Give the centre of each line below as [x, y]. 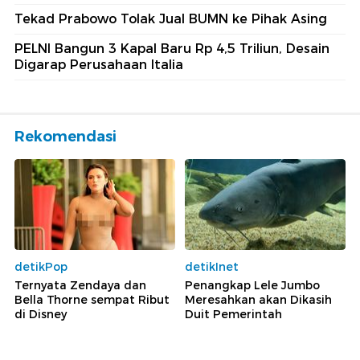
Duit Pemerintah [233, 314]
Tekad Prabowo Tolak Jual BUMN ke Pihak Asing [171, 19]
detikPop [41, 266]
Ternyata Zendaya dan [80, 285]
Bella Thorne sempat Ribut [92, 299]
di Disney [41, 314]
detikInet [212, 266]
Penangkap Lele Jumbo [252, 285]
